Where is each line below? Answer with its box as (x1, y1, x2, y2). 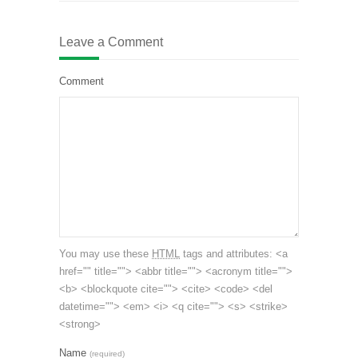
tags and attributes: (180, 247, 276, 260)
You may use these (59, 247, 152, 260)
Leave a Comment (59, 34, 163, 49)
